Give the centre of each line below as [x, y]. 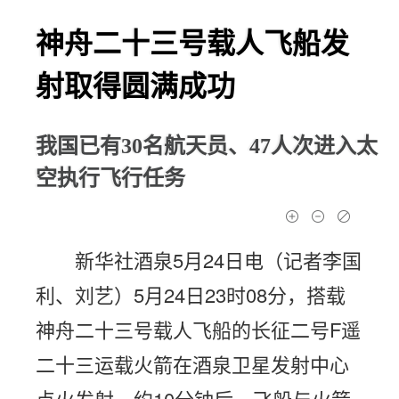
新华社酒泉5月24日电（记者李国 [218, 260]
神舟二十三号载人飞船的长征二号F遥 [198, 329]
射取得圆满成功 [135, 86]
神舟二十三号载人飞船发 [192, 44]
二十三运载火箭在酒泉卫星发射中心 [192, 364]
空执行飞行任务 [110, 178]
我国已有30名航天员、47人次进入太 [207, 146]
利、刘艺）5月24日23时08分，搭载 [191, 294]
